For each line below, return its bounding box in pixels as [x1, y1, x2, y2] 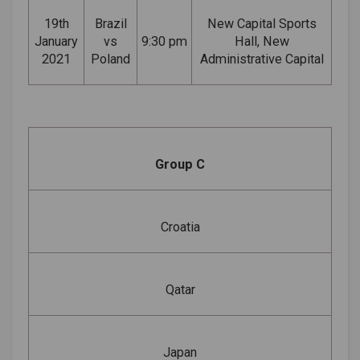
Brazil [94, 15, 127, 31]
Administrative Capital [199, 51, 324, 67]
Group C [155, 156, 205, 172]
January [35, 33, 78, 49]
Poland [91, 51, 130, 67]
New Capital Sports [207, 15, 317, 31]
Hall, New [234, 33, 289, 49]
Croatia [160, 219, 200, 235]
